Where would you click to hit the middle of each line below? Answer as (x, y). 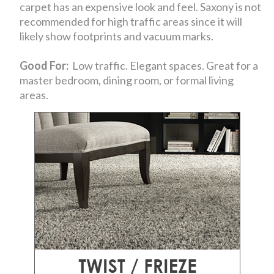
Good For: (44, 65)
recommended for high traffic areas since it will (131, 21)
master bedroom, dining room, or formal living (127, 80)
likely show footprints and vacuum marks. (117, 36)
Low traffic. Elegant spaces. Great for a (164, 65)
